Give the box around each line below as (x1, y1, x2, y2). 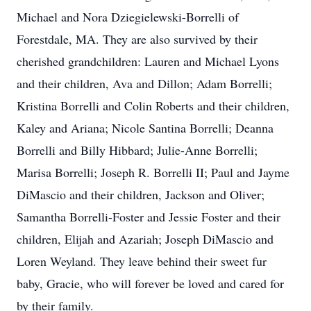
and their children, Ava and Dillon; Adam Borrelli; (17, 75, 272, 92)
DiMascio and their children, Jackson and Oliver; (17, 186, 264, 203)
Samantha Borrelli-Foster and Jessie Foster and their (17, 208, 280, 225)
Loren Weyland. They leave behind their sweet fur (17, 253, 267, 269)
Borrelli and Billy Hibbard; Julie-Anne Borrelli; (17, 142, 258, 158)
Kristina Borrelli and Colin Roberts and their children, (17, 97, 289, 114)
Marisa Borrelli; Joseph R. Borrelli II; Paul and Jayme (17, 164, 289, 180)
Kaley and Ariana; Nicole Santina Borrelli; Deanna (17, 119, 274, 136)
